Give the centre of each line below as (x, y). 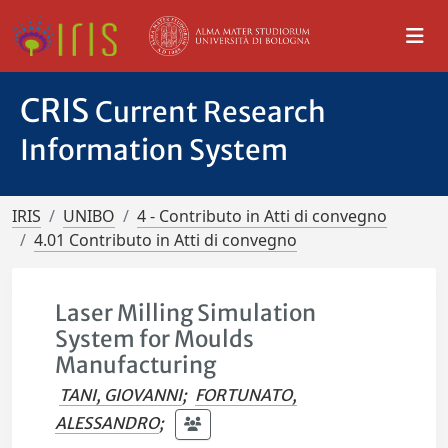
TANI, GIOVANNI (121, 395)
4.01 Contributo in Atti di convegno (165, 240)
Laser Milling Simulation (186, 313)
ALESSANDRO (107, 422)
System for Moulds (155, 339)
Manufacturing (136, 365)
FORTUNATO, (246, 395)
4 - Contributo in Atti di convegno (262, 216)
